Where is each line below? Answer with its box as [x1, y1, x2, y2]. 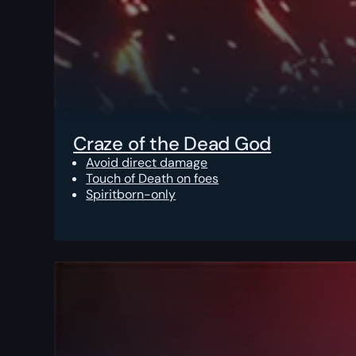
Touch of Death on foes [86, 170, 219, 188]
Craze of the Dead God [73, 131, 272, 157]
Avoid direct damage [86, 154, 208, 172]
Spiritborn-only [86, 186, 176, 203]
